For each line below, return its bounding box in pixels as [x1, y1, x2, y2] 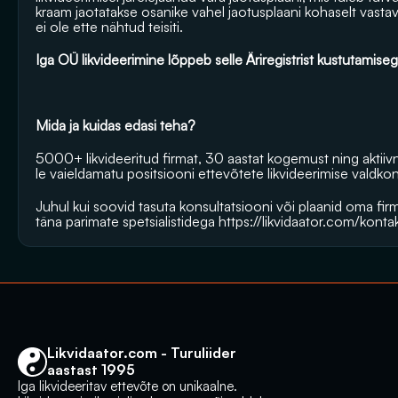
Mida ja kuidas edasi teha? [36, 116, 195, 134]
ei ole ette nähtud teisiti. [36, 18, 187, 36]
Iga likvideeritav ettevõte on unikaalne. [18, 378, 237, 394]
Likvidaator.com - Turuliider [47, 344, 236, 362]
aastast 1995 [47, 361, 135, 378]
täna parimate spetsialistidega [36, 212, 219, 230]
